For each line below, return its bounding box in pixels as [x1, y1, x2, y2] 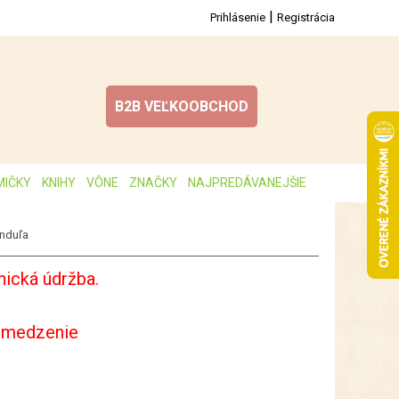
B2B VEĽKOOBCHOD [114, 98, 248, 115]
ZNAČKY [129, 175, 177, 190]
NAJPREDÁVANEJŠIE [188, 175, 306, 190]
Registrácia [277, 11, 335, 24]
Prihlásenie [210, 11, 265, 24]
